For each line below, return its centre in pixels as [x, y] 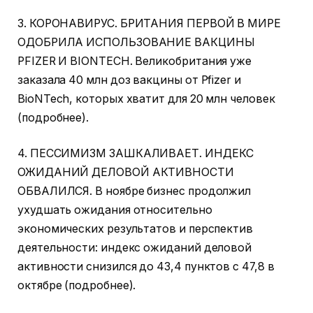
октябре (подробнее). [77, 286]
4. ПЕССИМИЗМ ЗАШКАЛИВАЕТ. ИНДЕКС [136, 154]
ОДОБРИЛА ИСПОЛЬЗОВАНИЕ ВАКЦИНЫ [136, 42]
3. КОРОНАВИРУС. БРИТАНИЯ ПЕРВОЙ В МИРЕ [149, 23]
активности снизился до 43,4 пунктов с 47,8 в [146, 267]
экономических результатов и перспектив [135, 229]
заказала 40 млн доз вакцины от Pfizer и [129, 80]
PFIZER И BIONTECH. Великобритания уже [135, 61]
